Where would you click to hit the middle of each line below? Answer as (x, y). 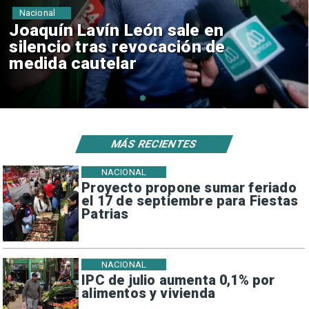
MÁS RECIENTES (154, 144)
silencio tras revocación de (117, 47)
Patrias (105, 214)
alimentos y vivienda (148, 293)
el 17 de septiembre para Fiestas (190, 201)
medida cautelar (73, 63)
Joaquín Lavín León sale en (117, 30)
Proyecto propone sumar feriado (189, 188)
